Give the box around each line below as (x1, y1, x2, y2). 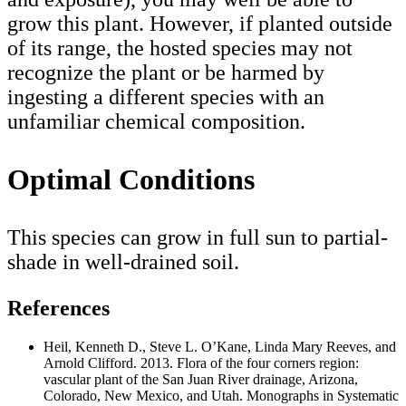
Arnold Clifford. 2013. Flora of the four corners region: (43, 354, 359, 371)
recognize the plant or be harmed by (7, 60, 324, 84)
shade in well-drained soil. (7, 249, 239, 274)
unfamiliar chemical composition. (7, 109, 305, 133)
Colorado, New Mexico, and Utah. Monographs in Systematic (43, 387, 399, 403)
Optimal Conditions (7, 162, 255, 196)
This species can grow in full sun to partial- (7, 225, 388, 249)
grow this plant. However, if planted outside (7, 11, 392, 35)
